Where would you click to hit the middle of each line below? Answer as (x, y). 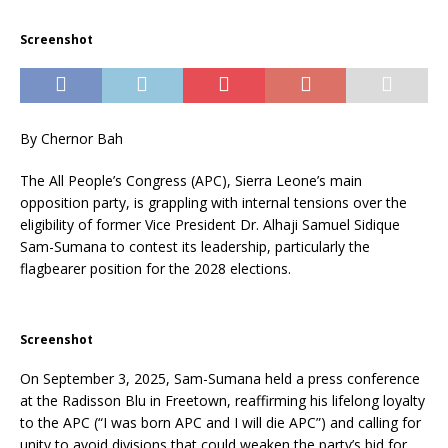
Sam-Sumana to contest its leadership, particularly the (195, 246)
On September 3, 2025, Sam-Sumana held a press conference (220, 378)
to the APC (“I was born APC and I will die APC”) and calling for (220, 422)
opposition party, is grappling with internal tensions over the (213, 202)
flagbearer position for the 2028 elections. (155, 268)
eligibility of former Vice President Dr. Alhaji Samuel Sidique (210, 224)
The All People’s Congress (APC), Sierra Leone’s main (191, 180)
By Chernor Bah (71, 138)
